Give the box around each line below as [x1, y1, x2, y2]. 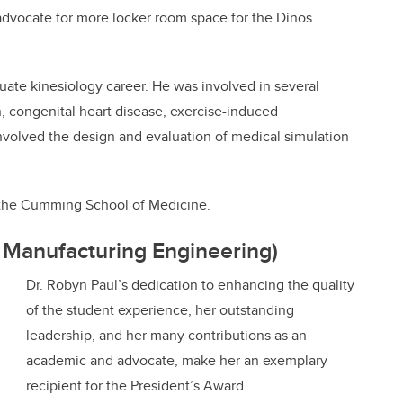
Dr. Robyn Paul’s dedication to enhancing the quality [26, 274, 354, 296]
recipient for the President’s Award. [26, 375, 247, 397]
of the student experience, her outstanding [26, 300, 294, 321]
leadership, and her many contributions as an [26, 325, 307, 346]
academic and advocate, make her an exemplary [26, 350, 327, 372]
